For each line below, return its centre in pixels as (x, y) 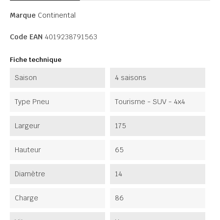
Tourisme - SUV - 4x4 (150, 101)
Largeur (27, 125)
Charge (27, 198)
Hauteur (28, 150)
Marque (23, 15)
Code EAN (26, 37)
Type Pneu (32, 101)
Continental (57, 15)
